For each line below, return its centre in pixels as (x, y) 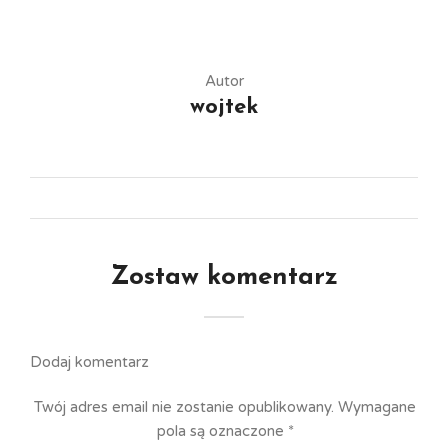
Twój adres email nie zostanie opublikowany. (184, 406)
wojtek (224, 107)
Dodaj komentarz (89, 361)
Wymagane (377, 406)
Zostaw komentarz (224, 277)
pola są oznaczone (222, 430)
